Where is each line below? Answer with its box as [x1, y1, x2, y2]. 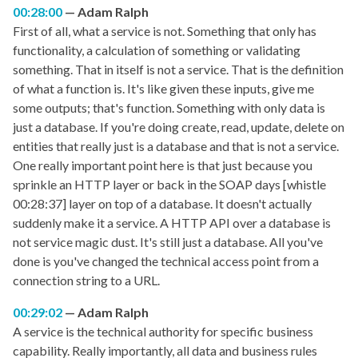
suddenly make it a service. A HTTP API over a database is [13, 215, 331, 231]
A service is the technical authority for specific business [13, 324, 313, 340]
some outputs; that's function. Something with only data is [13, 100, 325, 116]
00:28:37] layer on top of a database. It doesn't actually [13, 196, 312, 212]
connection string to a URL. [13, 272, 160, 288]
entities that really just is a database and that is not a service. [13, 138, 339, 154]
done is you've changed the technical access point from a [13, 253, 319, 269]
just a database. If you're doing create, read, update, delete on [13, 119, 344, 135]
